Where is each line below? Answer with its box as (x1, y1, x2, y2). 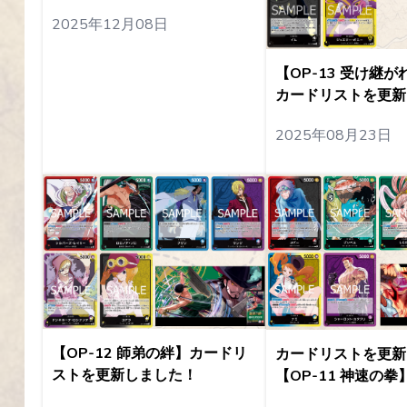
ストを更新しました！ (51, 365, 197, 386)
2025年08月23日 (274, 124, 392, 145)
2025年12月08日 (51, 15, 168, 35)
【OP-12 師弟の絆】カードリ (51, 343, 247, 364)
